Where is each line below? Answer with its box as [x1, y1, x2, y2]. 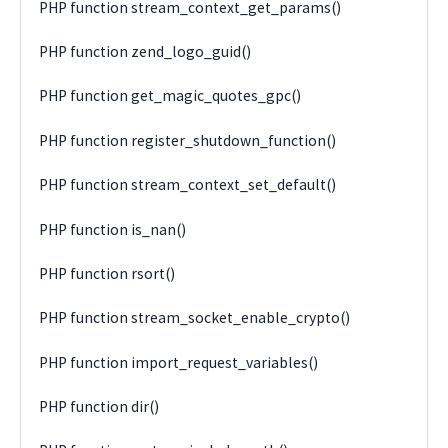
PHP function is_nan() [39, 219, 187, 239]
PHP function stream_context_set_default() [39, 175, 337, 195]
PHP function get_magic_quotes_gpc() [39, 86, 302, 106]
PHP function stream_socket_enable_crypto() [39, 308, 351, 328]
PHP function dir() [39, 397, 160, 417]
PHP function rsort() [39, 263, 176, 283]
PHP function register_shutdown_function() [39, 130, 337, 150]
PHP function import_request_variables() [39, 352, 319, 372]
